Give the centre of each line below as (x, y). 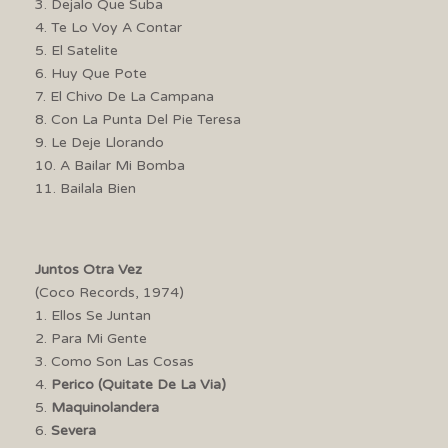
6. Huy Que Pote (91, 73)
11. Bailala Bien (85, 188)
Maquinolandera (105, 407)
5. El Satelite (76, 50)
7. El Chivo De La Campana (124, 96)
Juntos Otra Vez (90, 269)
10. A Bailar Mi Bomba (110, 165)
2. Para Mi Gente (91, 338)
